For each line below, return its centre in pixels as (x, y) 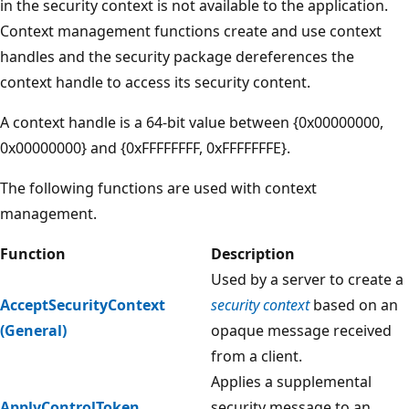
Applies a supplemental (291, 381)
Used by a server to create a (307, 279)
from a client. (257, 356)
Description (253, 253)
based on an (354, 304)
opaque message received (301, 330)
